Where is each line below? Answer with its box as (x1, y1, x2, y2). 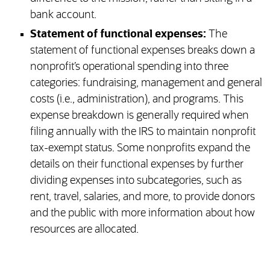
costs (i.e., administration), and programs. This (30, 94, 243, 105)
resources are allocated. (30, 224, 139, 236)
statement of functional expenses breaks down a (30, 45, 255, 57)
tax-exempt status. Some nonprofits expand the (30, 143, 250, 154)
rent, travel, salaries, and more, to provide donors (30, 192, 255, 203)
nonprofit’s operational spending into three (30, 61, 228, 73)
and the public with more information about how (30, 208, 255, 219)
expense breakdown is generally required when (30, 110, 249, 122)
